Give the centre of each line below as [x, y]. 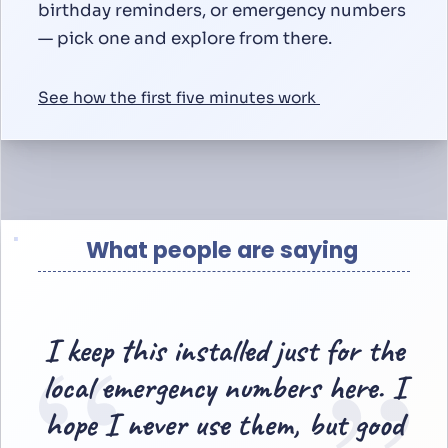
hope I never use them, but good [224, 424]
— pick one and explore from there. [185, 38]
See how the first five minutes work [179, 97]
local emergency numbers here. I [224, 387]
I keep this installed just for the [224, 350]
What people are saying [221, 251]
